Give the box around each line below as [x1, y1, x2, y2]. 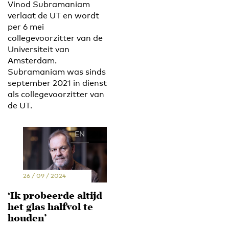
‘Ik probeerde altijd [8, 188, 102, 204]
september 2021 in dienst [8, 78, 107, 88]
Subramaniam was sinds [8, 66, 106, 77]
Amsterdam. [8, 55, 57, 65]
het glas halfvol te [8, 199, 93, 216]
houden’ [8, 211, 47, 227]
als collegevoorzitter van [8, 89, 104, 99]
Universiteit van [8, 44, 70, 54]
